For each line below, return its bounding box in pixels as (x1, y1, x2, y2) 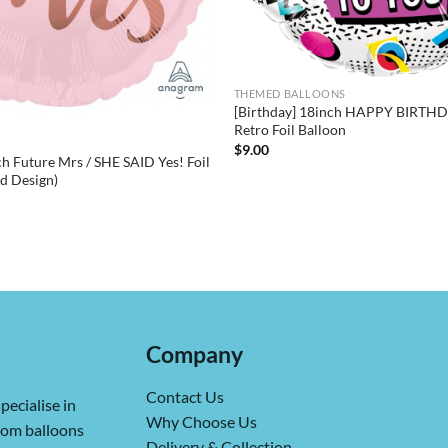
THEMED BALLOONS (233, 87, 346, 101)
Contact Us (145, 386, 224, 406)
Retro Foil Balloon (233, 121, 346, 139)
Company (145, 340, 243, 369)
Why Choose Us (145, 411, 257, 431)
